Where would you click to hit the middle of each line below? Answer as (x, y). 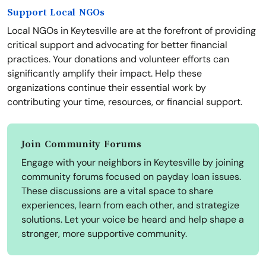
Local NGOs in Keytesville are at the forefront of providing (132, 31)
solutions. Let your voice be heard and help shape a (133, 220)
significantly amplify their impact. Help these (104, 74)
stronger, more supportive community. (104, 234)
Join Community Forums (81, 145)
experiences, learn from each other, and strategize (130, 205)
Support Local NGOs (56, 13)
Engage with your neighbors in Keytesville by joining (133, 163)
